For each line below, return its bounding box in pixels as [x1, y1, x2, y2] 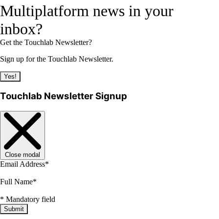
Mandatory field [6, 195, 55, 204]
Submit [4, 205, 24, 213]
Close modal [5, 151, 40, 159]
